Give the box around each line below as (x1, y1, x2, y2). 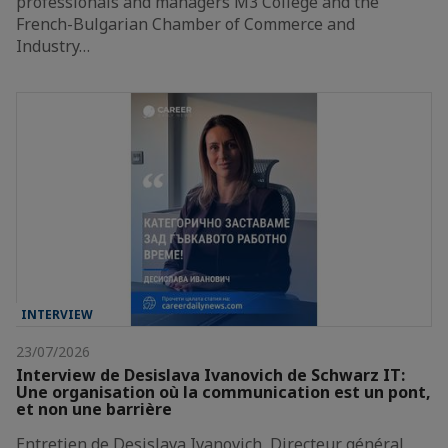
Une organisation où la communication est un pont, (16, 381, 431, 404)
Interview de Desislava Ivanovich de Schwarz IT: (16, 364, 405, 387)
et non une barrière (16, 398, 172, 421)
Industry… (16, 35, 90, 58)
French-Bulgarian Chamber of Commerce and (16, 13, 355, 36)
